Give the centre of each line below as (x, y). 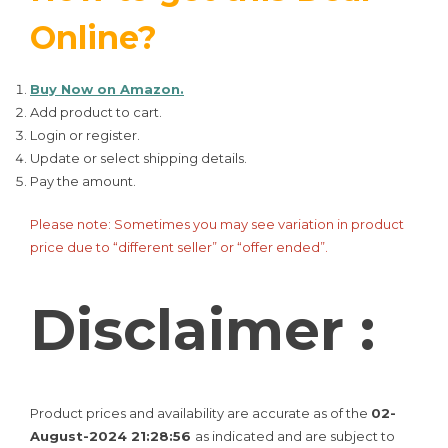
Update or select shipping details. (138, 158)
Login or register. (85, 135)
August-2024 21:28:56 (112, 435)
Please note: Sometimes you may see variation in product (217, 223)
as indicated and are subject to (295, 435)
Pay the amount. (83, 181)
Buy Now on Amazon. (107, 89)
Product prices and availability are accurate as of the (200, 412)
